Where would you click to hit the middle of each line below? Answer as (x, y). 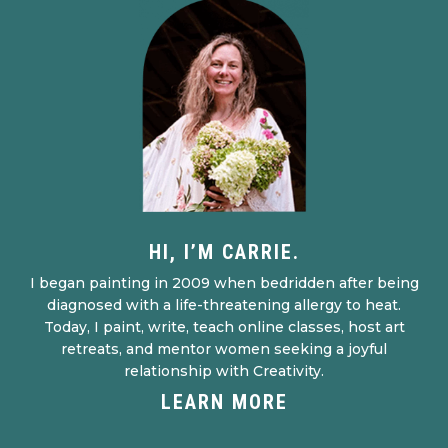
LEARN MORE (224, 402)
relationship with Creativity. (224, 371)
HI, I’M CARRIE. (224, 252)
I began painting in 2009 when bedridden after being (224, 283)
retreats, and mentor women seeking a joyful (224, 349)
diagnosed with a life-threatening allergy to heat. (224, 305)
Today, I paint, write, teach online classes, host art (224, 327)
